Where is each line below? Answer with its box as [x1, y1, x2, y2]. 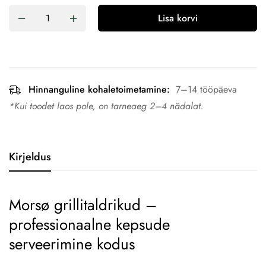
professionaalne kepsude [9, 213, 170, 236]
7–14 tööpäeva [176, 83, 237, 96]
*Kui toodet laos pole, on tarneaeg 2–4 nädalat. [9, 99, 204, 113]
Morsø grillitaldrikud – [9, 194, 157, 216]
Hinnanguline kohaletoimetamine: [28, 83, 170, 96]
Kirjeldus [9, 149, 51, 164]
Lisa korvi [157, 11, 198, 25]
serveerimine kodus [9, 233, 135, 255]
